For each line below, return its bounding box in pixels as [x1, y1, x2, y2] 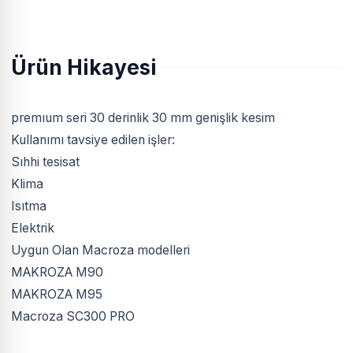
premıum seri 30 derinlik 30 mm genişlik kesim [11, 110, 275, 125]
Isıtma [11, 199, 46, 214]
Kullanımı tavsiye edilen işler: [11, 132, 175, 147]
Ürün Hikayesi [11, 55, 157, 80]
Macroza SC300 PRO [11, 309, 135, 324]
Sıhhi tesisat [11, 154, 80, 169]
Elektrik [11, 221, 54, 236]
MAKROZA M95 [11, 287, 102, 302]
